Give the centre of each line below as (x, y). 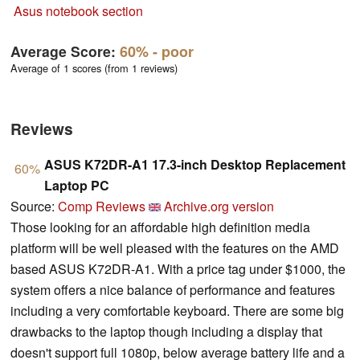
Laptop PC (77, 186)
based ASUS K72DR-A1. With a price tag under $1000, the (178, 269)
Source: (34, 207)
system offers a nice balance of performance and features (173, 290)
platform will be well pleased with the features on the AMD (175, 248)
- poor (171, 51)
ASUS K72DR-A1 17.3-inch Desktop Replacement (195, 165)
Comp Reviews (102, 207)
